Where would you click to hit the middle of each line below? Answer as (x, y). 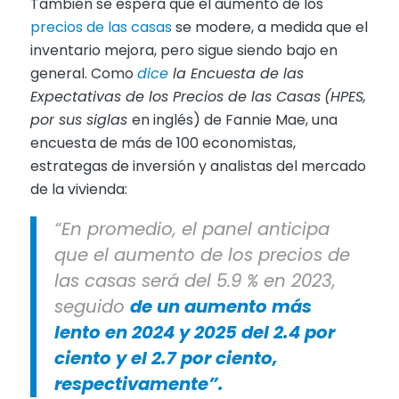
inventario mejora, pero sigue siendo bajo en (183, 51)
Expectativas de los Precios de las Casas (175, 97)
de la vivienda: (78, 190)
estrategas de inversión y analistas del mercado (198, 167)
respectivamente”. (138, 383)
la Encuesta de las (236, 74)
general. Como (83, 74)
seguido (92, 306)
